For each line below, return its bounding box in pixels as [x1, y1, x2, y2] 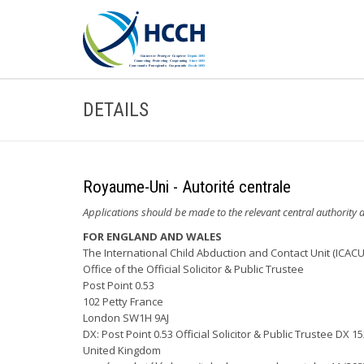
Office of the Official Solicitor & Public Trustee [83, 262, 304, 276]
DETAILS [83, 98, 149, 121]
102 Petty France [83, 294, 163, 309]
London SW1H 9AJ [83, 310, 169, 325]
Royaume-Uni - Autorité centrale [83, 177, 291, 197]
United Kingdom [83, 343, 161, 357]
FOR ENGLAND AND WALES [83, 229, 222, 244]
